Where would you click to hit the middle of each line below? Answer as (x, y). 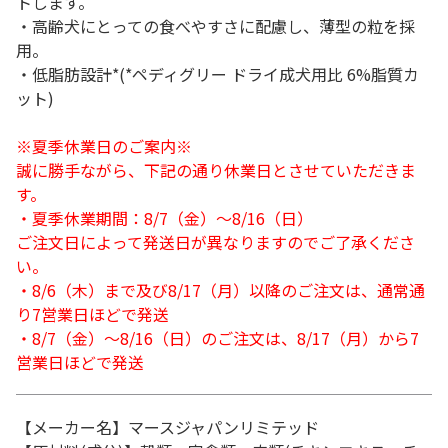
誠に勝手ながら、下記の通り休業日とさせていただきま (216, 170)
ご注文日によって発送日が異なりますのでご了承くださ (215, 242)
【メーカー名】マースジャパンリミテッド (167, 427)
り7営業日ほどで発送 (92, 314)
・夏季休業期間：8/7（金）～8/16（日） (164, 218)
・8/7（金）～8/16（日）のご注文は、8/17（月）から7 (217, 338)
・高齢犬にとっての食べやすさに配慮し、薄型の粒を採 (215, 26)
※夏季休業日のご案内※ (104, 146)
